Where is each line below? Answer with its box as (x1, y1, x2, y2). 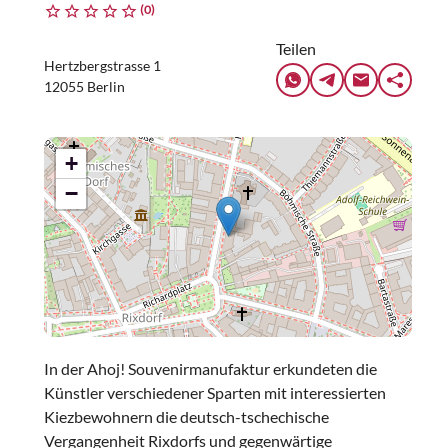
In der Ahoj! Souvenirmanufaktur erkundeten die (44, 359, 377, 378)
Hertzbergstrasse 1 (44, 57, 161, 74)
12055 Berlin (44, 78, 125, 95)
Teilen (276, 39, 316, 58)
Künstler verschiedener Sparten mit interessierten (44, 383, 386, 402)
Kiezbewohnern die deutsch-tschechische (44, 407, 329, 426)
